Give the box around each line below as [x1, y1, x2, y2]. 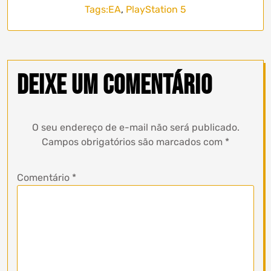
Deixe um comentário [17, 69, 212, 102]
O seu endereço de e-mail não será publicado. [31, 122, 240, 133]
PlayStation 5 [126, 4, 186, 15]
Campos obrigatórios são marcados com [42, 136, 225, 148]
